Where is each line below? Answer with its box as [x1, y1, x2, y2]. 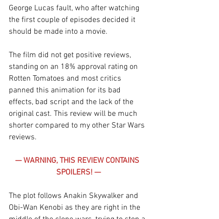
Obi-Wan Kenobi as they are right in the [9, 203, 142, 213]
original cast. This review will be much [9, 109, 139, 119]
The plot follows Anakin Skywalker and [9, 191, 140, 201]
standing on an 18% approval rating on [9, 62, 140, 72]
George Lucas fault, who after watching [9, 3, 141, 14]
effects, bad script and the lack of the [9, 97, 135, 108]
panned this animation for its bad [9, 86, 123, 96]
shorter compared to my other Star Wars [9, 121, 147, 131]
